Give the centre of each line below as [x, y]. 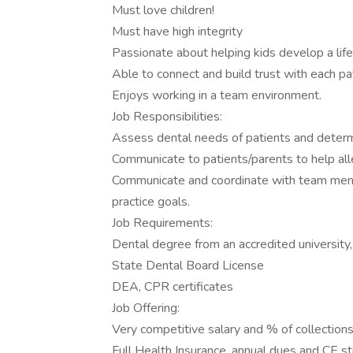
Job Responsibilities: [167, 117]
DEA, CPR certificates [173, 287]
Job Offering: [146, 308]
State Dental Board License [188, 266]
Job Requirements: [162, 223]
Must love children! [163, 10]
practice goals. [151, 202]
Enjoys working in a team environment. [217, 95]
